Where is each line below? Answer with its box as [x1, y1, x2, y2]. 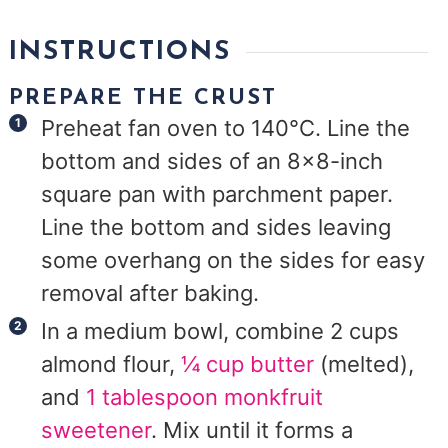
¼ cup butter [181, 350, 315, 377]
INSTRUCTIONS [9, 39, 232, 67]
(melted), [314, 350, 415, 377]
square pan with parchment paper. [41, 180, 394, 207]
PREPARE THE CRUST [9, 86, 278, 110]
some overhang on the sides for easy [41, 246, 426, 273]
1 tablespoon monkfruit [86, 383, 324, 410]
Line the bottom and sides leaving [41, 213, 392, 240]
